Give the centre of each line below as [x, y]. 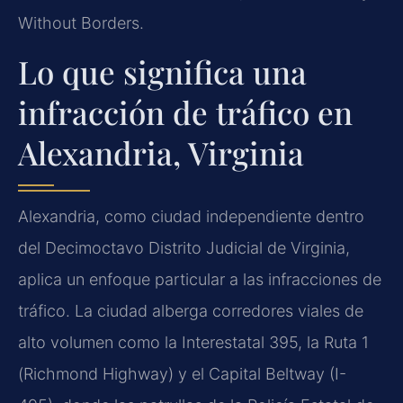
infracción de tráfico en [185, 112]
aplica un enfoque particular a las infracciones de [200, 280]
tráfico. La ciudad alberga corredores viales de [191, 311]
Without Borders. [81, 22]
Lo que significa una [162, 72]
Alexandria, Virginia [161, 153]
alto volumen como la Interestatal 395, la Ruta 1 [193, 343]
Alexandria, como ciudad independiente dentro [191, 217]
